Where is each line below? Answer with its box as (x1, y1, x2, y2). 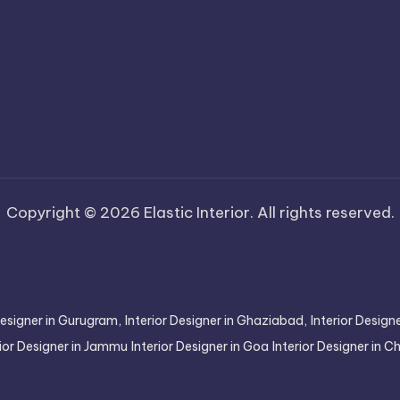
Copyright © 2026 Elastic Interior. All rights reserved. (5, 203, 395, 222)
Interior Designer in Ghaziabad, (125, 312, 307, 329)
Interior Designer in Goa (131, 338, 269, 354)
